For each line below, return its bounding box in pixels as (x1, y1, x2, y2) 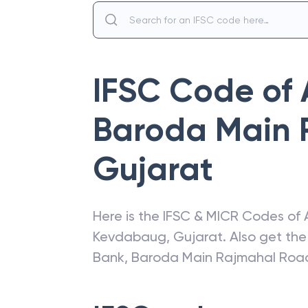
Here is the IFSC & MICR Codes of (93, 208, 304, 224)
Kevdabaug (93, 228, 166, 245)
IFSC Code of (93, 71, 300, 111)
